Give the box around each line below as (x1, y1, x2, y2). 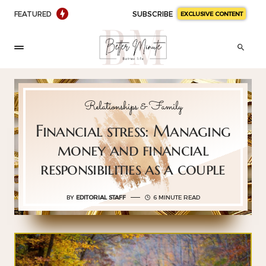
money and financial (58, 140, 208, 160)
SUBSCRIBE (132, 9, 173, 18)
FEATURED (14, 9, 52, 18)
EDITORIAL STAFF (75, 194, 126, 201)
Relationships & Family (84, 98, 182, 116)
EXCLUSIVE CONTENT (180, 9, 243, 17)
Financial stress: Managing (35, 121, 231, 141)
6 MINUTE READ (153, 194, 200, 201)
